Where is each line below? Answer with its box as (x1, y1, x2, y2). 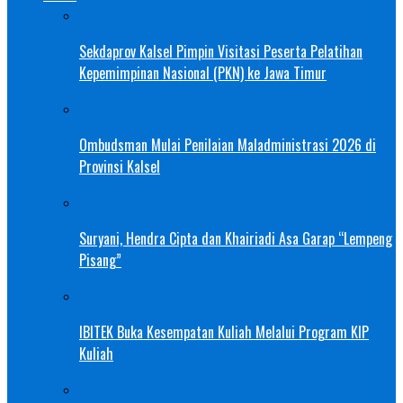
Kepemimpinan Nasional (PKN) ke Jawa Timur (79, 62, 327, 85)
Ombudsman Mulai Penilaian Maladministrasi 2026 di (79, 134, 376, 157)
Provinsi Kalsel (79, 156, 160, 178)
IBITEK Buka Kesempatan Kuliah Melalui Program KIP (79, 321, 369, 344)
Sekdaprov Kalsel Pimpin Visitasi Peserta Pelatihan (79, 40, 363, 63)
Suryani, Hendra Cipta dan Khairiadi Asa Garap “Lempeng (79, 228, 392, 250)
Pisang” (79, 249, 121, 272)
